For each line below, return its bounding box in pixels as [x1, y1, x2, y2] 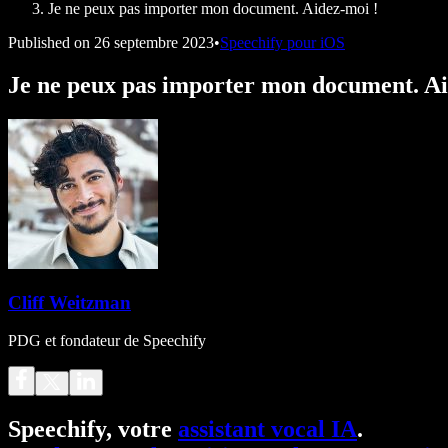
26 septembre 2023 [94, 34, 214, 51]
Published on [8, 34, 90, 51]
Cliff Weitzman [8, 291, 131, 313]
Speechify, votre [8, 416, 178, 443]
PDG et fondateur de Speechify [8, 332, 206, 350]
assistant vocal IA [178, 416, 357, 443]
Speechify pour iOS [220, 34, 345, 51]
